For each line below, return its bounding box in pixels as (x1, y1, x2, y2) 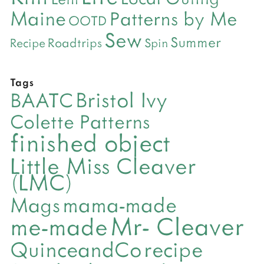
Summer (170, 32, 221, 52)
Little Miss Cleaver (10, 150, 196, 181)
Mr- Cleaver (110, 209, 244, 243)
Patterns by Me (110, 5, 237, 31)
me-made (10, 210, 108, 242)
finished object (10, 126, 170, 159)
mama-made (62, 190, 177, 219)
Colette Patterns (10, 108, 150, 134)
